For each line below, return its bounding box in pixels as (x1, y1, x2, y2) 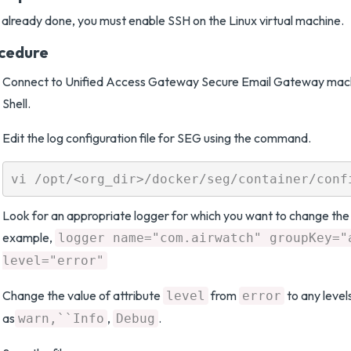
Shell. (2, 96, 31, 111)
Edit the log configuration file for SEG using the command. (2, 130, 311, 146)
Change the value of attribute (2, 288, 163, 303)
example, (2, 230, 55, 245)
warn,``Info (18, 311, 104, 326)
